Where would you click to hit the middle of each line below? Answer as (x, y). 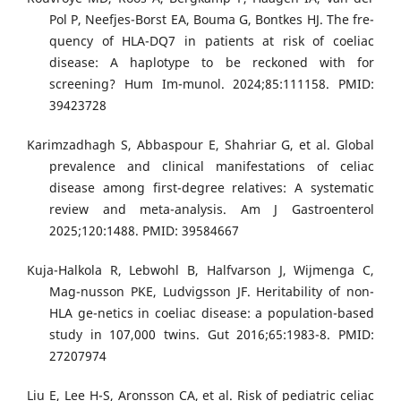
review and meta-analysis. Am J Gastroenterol (212, 209)
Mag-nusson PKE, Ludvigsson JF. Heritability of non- (212, 292)
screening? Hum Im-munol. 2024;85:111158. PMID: (212, 84)
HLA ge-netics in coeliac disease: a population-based (212, 313)
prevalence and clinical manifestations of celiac (212, 166)
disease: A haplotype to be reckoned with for (212, 63)
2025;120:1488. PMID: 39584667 (144, 231)
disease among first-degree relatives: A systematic (212, 188)
